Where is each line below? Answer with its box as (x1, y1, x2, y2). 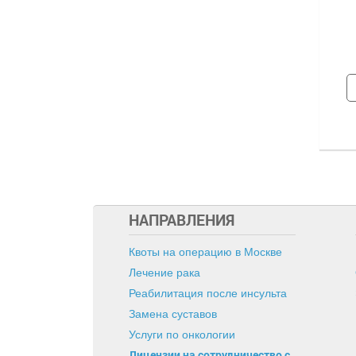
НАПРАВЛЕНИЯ (129, 210, 234, 230)
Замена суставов (129, 308, 217, 320)
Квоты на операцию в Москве (129, 246, 282, 258)
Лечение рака (129, 266, 200, 279)
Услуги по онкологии (129, 328, 235, 341)
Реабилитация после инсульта (129, 287, 287, 300)
